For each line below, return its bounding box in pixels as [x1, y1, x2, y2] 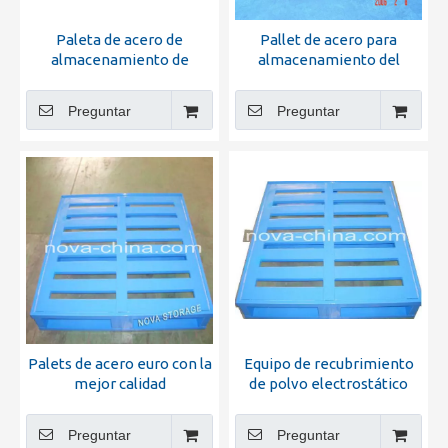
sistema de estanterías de [240, 71, 417, 88]
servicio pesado [275, 91, 382, 108]
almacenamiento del [257, 51, 400, 68]
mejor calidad [73, 375, 166, 392]
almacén [90, 71, 149, 88]
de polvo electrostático [249, 375, 408, 392]
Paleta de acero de [56, 31, 183, 48]
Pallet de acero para [260, 31, 397, 48]
